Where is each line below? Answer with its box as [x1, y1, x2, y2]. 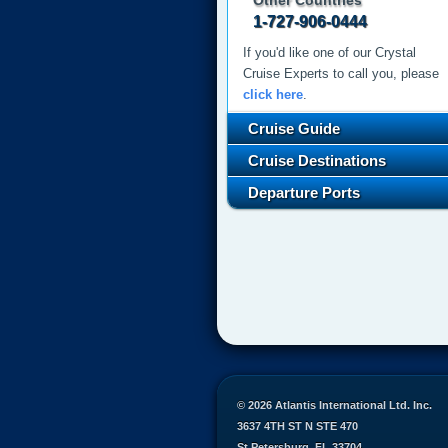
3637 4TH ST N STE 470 [237, 420, 358, 432]
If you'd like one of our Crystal [243, 45, 416, 60]
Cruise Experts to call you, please [243, 66, 439, 81]
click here [243, 87, 303, 102]
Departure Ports [248, 184, 360, 201]
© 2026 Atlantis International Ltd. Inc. [237, 399, 432, 411]
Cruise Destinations [248, 152, 386, 169]
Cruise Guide [248, 120, 340, 137]
